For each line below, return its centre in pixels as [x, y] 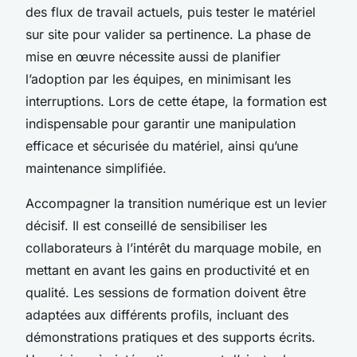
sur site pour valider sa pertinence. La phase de [168, 34]
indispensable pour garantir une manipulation [161, 123]
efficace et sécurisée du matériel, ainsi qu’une [162, 145]
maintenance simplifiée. [96, 168]
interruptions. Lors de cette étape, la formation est [176, 101]
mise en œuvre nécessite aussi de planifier [153, 56]
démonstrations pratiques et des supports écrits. [171, 337]
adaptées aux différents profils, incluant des [157, 314]
